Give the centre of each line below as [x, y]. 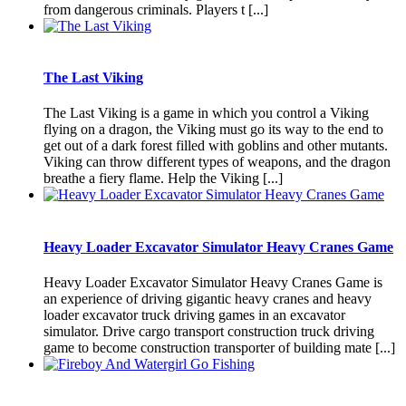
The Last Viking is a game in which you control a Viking [206, 113]
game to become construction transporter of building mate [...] [219, 347]
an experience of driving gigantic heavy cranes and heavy [208, 298]
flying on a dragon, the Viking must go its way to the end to [213, 130]
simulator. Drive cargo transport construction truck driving [209, 331]
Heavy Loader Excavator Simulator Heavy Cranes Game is [213, 282]
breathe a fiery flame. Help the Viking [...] [163, 179]
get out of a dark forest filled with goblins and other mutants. [216, 146]
